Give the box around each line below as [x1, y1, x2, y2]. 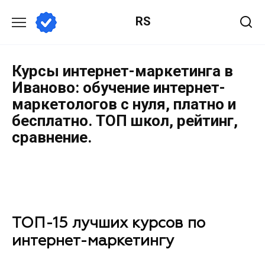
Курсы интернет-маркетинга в [12, 62, 233, 80]
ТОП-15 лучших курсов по [12, 216, 205, 232]
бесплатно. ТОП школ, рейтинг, [12, 112, 238, 130]
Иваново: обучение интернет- [12, 79, 225, 96]
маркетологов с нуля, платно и [12, 95, 236, 113]
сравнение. [12, 128, 92, 146]
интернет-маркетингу [12, 234, 174, 250]
